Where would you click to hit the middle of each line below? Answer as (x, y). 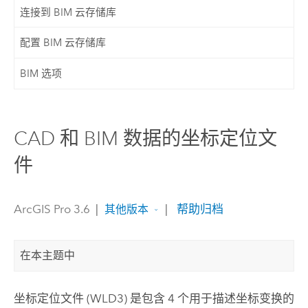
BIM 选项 (41, 73)
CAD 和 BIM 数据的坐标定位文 (145, 139)
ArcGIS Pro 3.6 (52, 209)
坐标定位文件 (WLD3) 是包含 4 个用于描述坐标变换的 (154, 299)
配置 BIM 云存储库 (63, 43)
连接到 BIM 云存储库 (68, 12)
